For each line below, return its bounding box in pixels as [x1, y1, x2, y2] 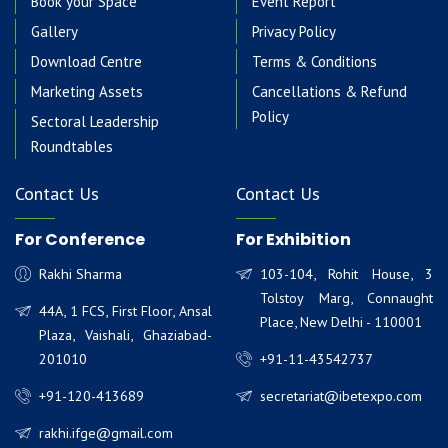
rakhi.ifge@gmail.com [39, 423, 173, 442]
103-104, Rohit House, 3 [260, 264, 433, 283]
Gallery [31, 21, 78, 41]
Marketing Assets [31, 81, 143, 101]
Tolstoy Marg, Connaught [260, 288, 433, 307]
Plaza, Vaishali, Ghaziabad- [39, 325, 212, 344]
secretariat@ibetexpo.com [260, 386, 422, 405]
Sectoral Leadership [31, 111, 159, 131]
